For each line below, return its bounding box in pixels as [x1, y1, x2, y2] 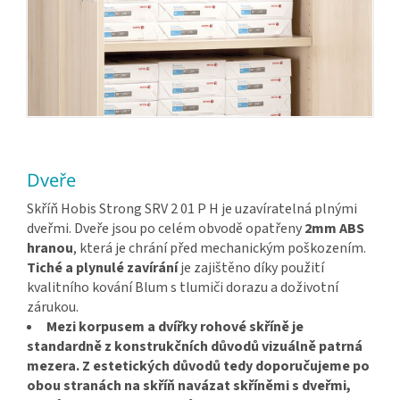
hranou [27, 237, 73, 258]
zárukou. [27, 296, 79, 317]
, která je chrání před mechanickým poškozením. [73, 237, 366, 258]
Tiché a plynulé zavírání [27, 257, 178, 278]
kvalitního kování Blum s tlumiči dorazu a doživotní [27, 277, 338, 297]
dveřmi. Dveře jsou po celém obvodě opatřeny [27, 218, 304, 238]
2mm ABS [304, 218, 364, 238]
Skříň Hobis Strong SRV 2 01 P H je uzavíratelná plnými [27, 198, 357, 219]
